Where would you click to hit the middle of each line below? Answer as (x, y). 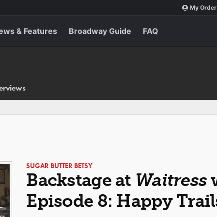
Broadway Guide (100, 31)
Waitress (171, 180)
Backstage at (81, 180)
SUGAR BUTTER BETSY (60, 166)
